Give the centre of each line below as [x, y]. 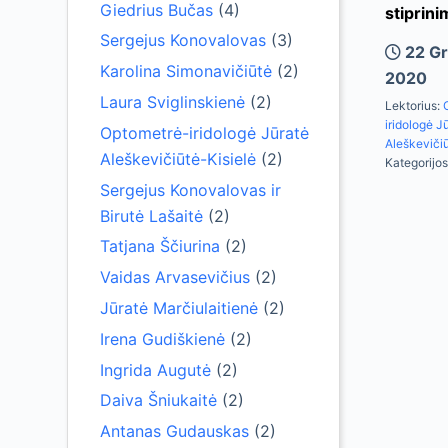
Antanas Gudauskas [175, 431]
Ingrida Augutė [156, 369]
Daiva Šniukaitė [159, 400]
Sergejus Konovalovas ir [191, 189]
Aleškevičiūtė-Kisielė [178, 158]
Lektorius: [413, 106]
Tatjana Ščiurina [160, 246]
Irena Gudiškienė [163, 338]
